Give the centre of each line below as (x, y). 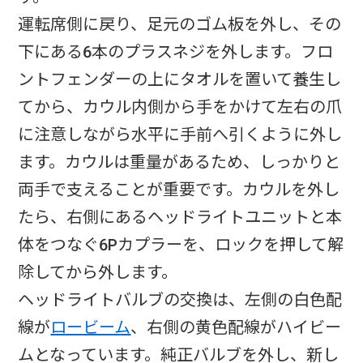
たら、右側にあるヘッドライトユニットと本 (180, 218)
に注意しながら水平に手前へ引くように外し (180, 135)
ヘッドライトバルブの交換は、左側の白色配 (180, 300)
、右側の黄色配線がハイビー (236, 328)
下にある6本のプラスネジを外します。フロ (176, 52)
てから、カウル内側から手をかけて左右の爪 (180, 107)
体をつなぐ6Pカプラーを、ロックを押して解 (181, 245)
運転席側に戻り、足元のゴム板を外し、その (180, 25)
